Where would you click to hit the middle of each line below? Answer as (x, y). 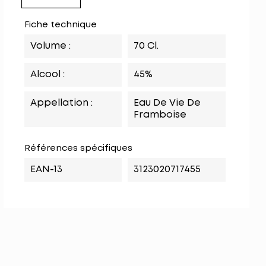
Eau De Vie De (167, 103)
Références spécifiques (79, 148)
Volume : (51, 46)
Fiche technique (61, 25)
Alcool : (48, 75)
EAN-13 (47, 170)
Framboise (160, 115)
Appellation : (62, 103)
